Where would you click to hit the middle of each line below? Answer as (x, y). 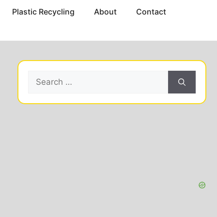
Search (41, 76)
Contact (151, 12)
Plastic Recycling (43, 12)
